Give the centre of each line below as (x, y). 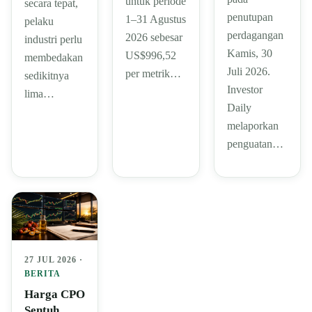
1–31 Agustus (156, 19)
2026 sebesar (154, 37)
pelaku (39, 21)
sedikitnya (47, 75)
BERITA (42, 274)
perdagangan (255, 35)
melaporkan (252, 125)
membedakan (54, 57)
